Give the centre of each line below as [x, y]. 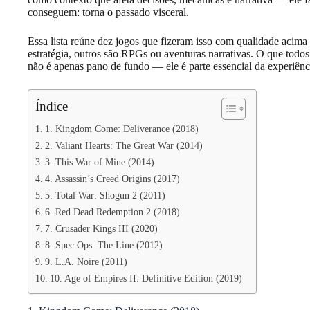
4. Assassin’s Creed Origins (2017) [112, 179]
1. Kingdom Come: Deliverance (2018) [121, 129]
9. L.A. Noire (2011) [86, 262]
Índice [52, 106]
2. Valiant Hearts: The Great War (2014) [124, 145]
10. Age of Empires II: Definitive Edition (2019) [146, 278]
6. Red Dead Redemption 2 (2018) [112, 212]
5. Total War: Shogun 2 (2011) [105, 195]
